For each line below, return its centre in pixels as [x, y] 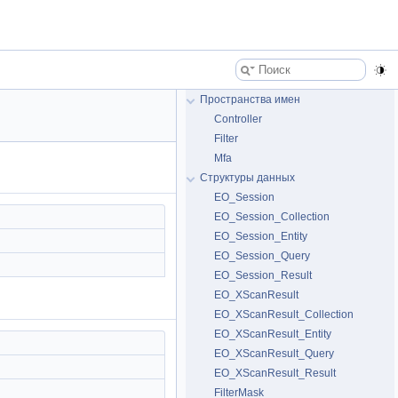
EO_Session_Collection [272, 217]
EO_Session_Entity [261, 236]
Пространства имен [250, 99]
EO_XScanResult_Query [274, 354]
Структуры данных [247, 178]
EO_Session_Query [262, 256]
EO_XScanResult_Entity [273, 334]
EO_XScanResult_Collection [284, 314]
